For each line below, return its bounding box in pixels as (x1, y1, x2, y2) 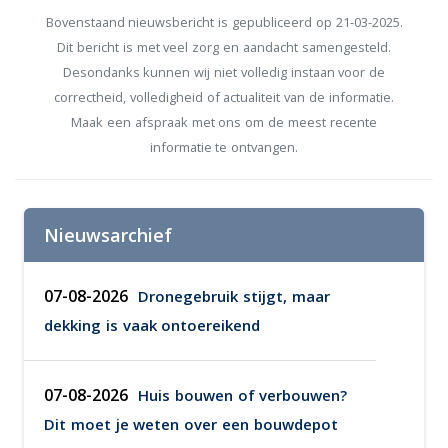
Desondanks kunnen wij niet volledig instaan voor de (62, 63, 386, 81)
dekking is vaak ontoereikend (44, 315, 261, 335)
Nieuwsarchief (44, 223, 172, 247)
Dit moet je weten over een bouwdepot (44, 414, 338, 434)
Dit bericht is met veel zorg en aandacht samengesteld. (57, 38, 391, 56)
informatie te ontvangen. (149, 138, 299, 156)
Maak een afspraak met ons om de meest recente (71, 113, 377, 131)
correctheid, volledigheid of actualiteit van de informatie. (54, 88, 394, 106)
